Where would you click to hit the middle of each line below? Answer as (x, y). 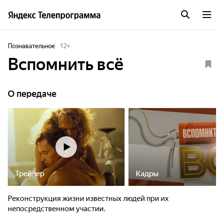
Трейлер (30, 174)
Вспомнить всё (66, 64)
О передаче (32, 94)
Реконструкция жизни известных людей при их (88, 199)
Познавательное (31, 46)
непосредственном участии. (57, 209)
